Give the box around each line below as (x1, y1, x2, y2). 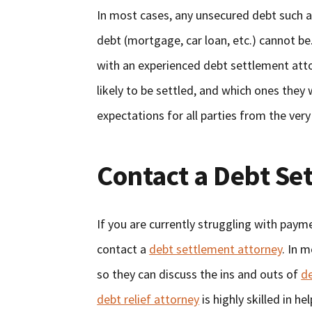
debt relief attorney (97, 291, 200, 308)
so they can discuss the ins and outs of (97, 266, 302, 283)
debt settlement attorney (149, 241, 283, 258)
